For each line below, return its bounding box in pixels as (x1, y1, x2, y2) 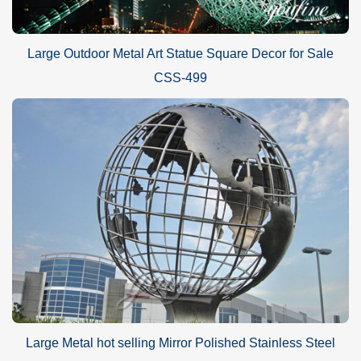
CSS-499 (154, 71, 207, 85)
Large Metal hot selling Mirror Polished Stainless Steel (26, 336, 335, 351)
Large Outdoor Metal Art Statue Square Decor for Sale (27, 47, 334, 61)
